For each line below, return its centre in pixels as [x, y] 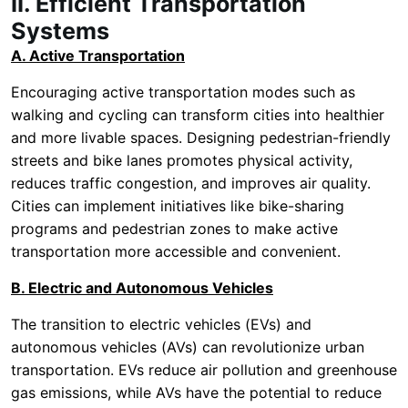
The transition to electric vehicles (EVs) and [161, 324]
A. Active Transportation [98, 56]
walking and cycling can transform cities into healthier [198, 115]
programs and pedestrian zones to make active [174, 229]
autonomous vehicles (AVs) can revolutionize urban [188, 347]
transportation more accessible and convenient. [176, 251]
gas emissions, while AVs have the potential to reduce [196, 393]
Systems [60, 31]
